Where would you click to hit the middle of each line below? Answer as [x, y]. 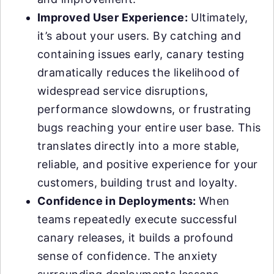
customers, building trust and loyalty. [138, 183]
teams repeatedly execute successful [137, 219]
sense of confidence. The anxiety [128, 256]
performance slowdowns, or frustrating [144, 109]
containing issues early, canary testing [141, 54]
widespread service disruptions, [123, 91]
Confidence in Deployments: [118, 201]
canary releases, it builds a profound [135, 238]
